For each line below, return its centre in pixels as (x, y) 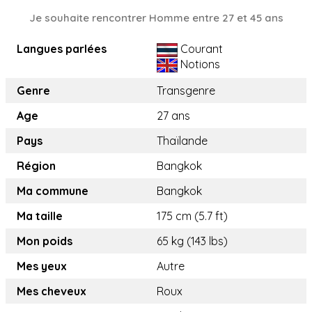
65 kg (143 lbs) (192, 241)
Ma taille (40, 216)
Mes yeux (42, 266)
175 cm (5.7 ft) (192, 216)
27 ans (173, 116)
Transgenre (186, 91)
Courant (200, 49)
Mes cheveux (52, 291)
